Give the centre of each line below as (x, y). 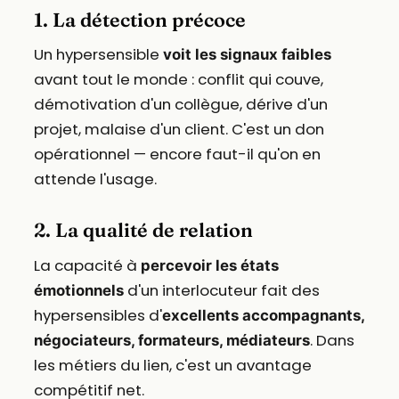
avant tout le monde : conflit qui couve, (178, 80)
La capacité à (87, 266)
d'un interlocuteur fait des (221, 291)
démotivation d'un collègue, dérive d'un (180, 105)
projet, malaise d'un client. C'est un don (179, 130)
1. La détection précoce (139, 20)
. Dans (332, 341)
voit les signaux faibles (247, 55)
